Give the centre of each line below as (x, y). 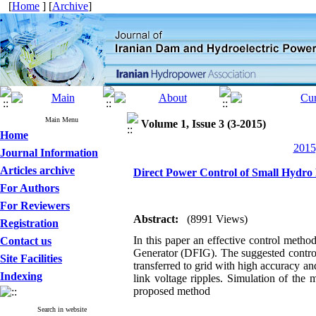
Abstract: (156, 219)
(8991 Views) (217, 219)
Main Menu (62, 120)
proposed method (172, 291)
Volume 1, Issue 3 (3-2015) (203, 124)
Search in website (62, 309)
